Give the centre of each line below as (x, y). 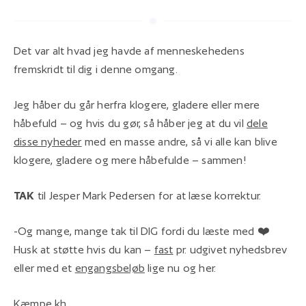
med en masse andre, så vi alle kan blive (179, 141)
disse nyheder (48, 141)
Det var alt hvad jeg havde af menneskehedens (129, 51)
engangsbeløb (110, 268)
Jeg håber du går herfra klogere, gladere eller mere (137, 105)
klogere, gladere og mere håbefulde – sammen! (130, 160)
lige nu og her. (181, 268)
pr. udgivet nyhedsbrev (230, 249)
